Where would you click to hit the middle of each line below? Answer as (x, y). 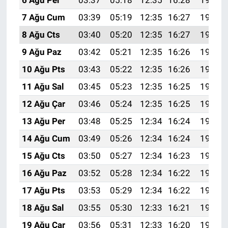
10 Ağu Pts (43, 69)
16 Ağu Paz (44, 173)
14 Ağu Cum (46, 138)
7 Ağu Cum (43, 17)
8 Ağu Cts (41, 34)
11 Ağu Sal (43, 86)
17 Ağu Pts (43, 190)
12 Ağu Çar (43, 104)
